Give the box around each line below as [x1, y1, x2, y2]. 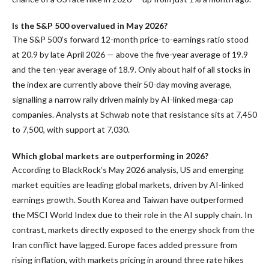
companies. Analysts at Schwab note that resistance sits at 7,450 [12, 109, 257, 119]
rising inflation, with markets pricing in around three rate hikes [12, 254, 244, 265]
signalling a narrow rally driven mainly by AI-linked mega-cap [12, 94, 234, 104]
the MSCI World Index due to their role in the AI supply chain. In [12, 209, 252, 220]
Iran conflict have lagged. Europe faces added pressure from [12, 239, 237, 250]
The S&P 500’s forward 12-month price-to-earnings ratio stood [12, 34, 249, 44]
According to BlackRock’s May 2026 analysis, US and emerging [12, 164, 244, 175]
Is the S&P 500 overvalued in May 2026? [12, 20, 168, 31]
